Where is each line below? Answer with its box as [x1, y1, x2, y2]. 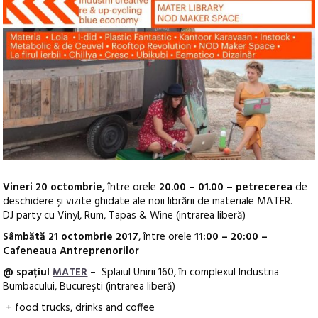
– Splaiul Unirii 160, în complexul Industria [87, 264, 280, 282]
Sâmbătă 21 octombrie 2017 [3, 229, 139, 246]
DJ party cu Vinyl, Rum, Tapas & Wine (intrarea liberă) [3, 207, 246, 225]
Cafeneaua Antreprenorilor [3, 243, 140, 261]
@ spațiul [3, 264, 53, 282]
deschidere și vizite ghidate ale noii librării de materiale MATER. [3, 193, 296, 211]
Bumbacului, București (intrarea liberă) [3, 278, 176, 296]
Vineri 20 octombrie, [3, 179, 109, 197]
